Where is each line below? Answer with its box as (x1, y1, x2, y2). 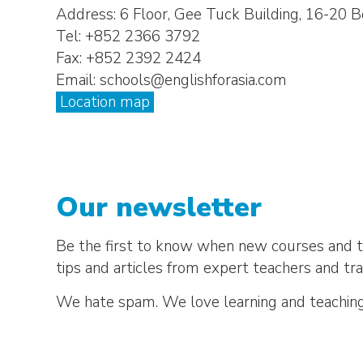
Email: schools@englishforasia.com (55, 69, 287, 91)
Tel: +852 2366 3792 (55, 25, 200, 47)
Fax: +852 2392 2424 (55, 47, 201, 69)
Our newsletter (55, 188, 262, 226)
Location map (59, 91, 150, 113)
